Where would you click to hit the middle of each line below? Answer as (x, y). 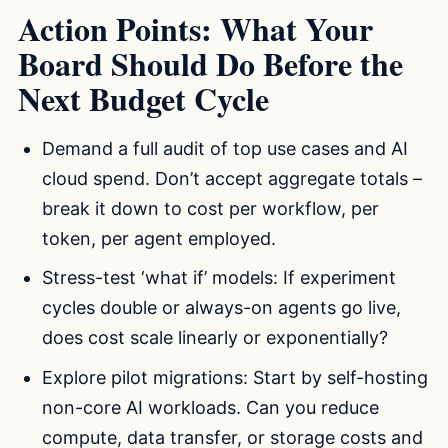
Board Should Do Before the (210, 64)
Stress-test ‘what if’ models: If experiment (219, 278)
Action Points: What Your (195, 29)
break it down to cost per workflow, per (211, 208)
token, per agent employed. (159, 238)
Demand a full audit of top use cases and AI (225, 148)
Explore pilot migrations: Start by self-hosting (235, 377)
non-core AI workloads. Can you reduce (211, 407)
